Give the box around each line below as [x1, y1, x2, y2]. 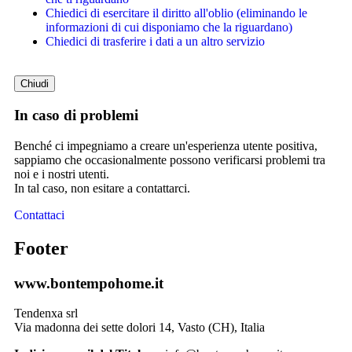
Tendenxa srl [14, 306, 78, 321]
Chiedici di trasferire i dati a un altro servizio [46, 35, 265, 49]
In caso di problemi [14, 107, 138, 124]
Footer [14, 237, 68, 258]
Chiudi [20, 78, 49, 90]
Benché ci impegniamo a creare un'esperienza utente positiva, [14, 138, 317, 152]
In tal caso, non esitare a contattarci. [14, 181, 190, 195]
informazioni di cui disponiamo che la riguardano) [46, 20, 292, 35]
